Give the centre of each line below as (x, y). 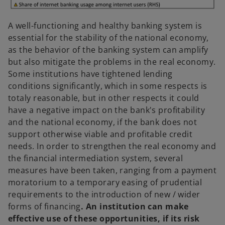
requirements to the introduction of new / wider (104, 195)
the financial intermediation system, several (96, 158)
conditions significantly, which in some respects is (108, 86)
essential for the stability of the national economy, (108, 38)
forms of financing (44, 207)
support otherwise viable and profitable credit (100, 134)
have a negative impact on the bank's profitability (107, 110)
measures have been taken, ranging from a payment (113, 171)
